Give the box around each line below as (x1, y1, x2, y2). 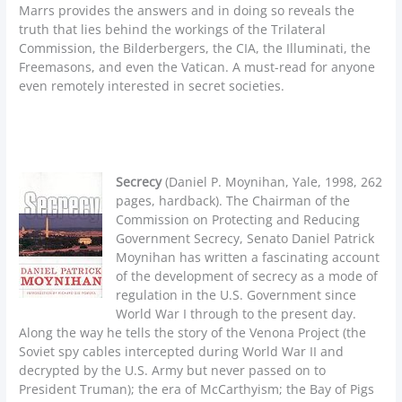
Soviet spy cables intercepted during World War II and (19, 343, 345, 361)
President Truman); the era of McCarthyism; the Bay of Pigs (19, 380, 375, 398)
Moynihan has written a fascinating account (116, 249, 380, 267)
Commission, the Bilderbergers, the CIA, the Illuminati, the (19, 39, 371, 57)
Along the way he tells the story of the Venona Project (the (19, 324, 367, 342)
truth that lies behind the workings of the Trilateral (19, 20, 327, 38)
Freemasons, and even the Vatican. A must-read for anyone (19, 57, 376, 75)
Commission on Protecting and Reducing (116, 211, 361, 229)
